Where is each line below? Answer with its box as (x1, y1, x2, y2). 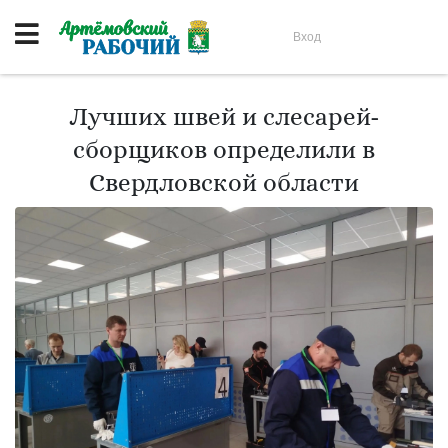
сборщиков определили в (73, 135, 375, 164)
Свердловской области (89, 168, 359, 197)
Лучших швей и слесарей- (68, 102, 380, 131)
